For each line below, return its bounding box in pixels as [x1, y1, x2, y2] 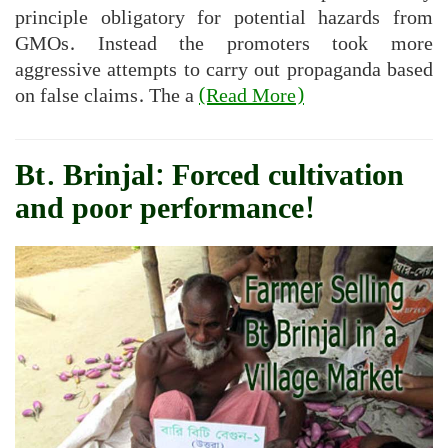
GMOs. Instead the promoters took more [15, 27, 433, 60]
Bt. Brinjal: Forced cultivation [15, 151, 404, 200]
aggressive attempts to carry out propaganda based [15, 53, 433, 86]
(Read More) [199, 79, 304, 112]
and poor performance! [15, 184, 315, 233]
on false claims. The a [15, 79, 199, 112]
